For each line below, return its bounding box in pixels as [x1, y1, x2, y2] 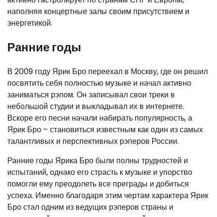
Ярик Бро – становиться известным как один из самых [7, 124, 203, 135]
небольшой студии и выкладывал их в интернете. [7, 100, 184, 112]
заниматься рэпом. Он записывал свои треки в [7, 89, 175, 100]
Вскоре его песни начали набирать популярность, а [7, 112, 192, 124]
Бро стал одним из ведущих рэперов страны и [7, 201, 173, 213]
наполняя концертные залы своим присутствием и [7, 5, 189, 17]
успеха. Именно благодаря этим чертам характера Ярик [7, 189, 208, 201]
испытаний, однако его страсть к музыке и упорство [7, 166, 192, 178]
